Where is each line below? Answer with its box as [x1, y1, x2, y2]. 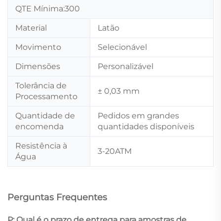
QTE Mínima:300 [15, 3, 80, 13]
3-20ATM [98, 146, 132, 156]
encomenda [15, 121, 64, 131]
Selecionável [98, 42, 147, 52]
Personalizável [98, 61, 153, 71]
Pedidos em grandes [98, 110, 179, 120]
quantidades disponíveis [98, 121, 194, 131]
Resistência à [15, 141, 67, 150]
